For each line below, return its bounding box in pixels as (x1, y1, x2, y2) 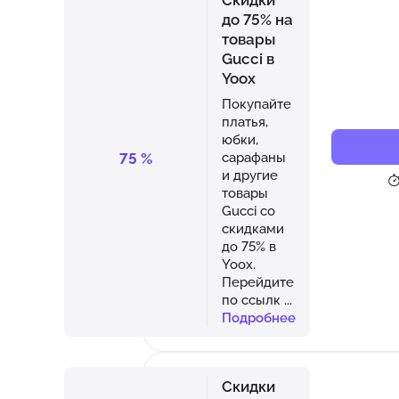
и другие (222, 167, 278, 183)
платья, (222, 113, 268, 129)
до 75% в (222, 238, 276, 254)
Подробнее (222, 309, 296, 325)
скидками (222, 220, 284, 236)
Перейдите (222, 273, 294, 289)
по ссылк (222, 291, 284, 307)
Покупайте (222, 95, 291, 111)
